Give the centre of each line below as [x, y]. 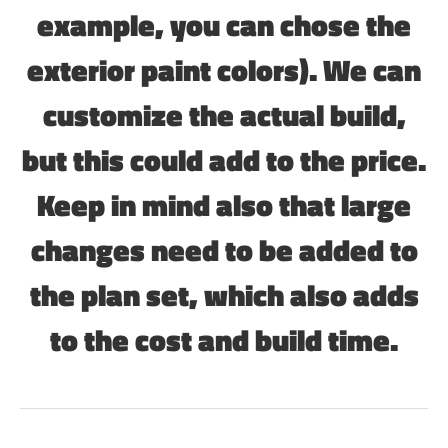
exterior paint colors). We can [224, 69]
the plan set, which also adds [224, 294]
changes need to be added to [224, 249]
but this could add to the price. [224, 159]
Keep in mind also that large [224, 204]
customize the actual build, [224, 114]
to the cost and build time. [224, 339]
